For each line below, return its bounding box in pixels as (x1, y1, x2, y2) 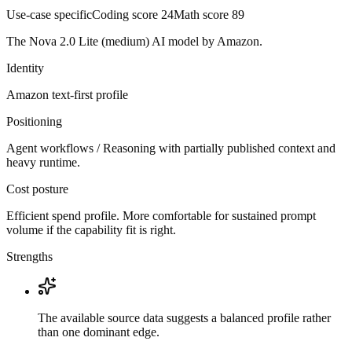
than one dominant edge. (38, 325, 159, 339)
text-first (52, 88, 93, 102)
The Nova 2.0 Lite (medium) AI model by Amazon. (6, 35, 262, 49)
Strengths (6, 250, 53, 264)
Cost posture (6, 182, 68, 196)
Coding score (92, 8, 161, 22)
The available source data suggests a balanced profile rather (38, 311, 331, 325)
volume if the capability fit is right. (6, 223, 176, 237)
